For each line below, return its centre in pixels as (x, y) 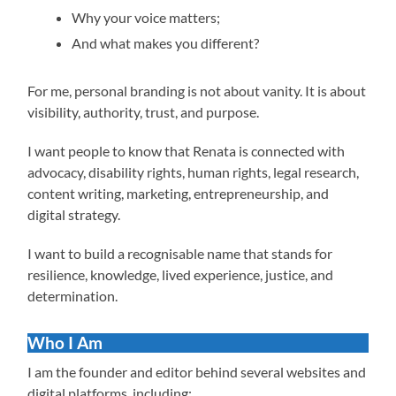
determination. (73, 295)
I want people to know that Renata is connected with (187, 150)
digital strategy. (74, 214)
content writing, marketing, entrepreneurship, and (179, 193)
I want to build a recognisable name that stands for (180, 253)
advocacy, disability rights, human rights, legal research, (194, 171)
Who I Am (65, 342)
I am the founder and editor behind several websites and (197, 371)
